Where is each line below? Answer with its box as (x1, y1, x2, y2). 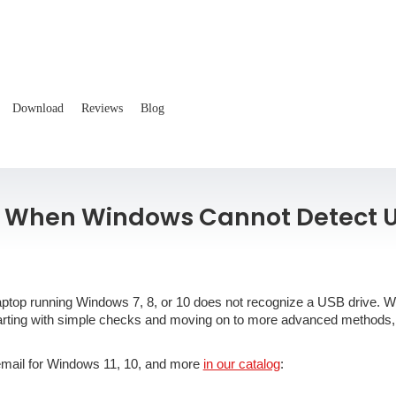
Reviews (80, 101, 123, 115)
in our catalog (202, 356, 280, 371)
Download (11, 101, 64, 115)
